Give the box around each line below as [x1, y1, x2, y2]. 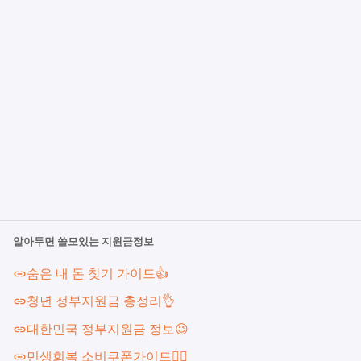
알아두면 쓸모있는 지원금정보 [13, 234, 155, 249]
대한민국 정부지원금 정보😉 [26, 322, 189, 336]
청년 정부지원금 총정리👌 [26, 294, 175, 309]
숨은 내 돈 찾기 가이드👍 [26, 266, 168, 280]
